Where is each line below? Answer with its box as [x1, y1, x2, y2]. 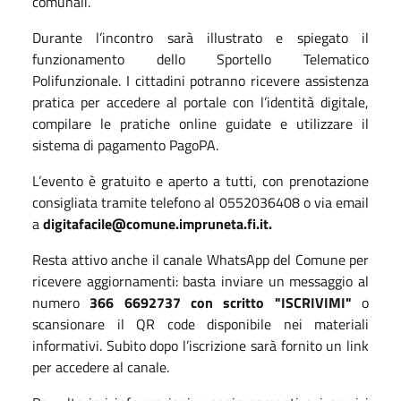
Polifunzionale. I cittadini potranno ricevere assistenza [32, 69, 369, 91]
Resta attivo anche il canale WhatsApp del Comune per [32, 248, 369, 270]
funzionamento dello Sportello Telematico [32, 47, 369, 70]
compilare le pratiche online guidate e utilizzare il [32, 112, 369, 134]
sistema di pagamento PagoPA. [32, 133, 218, 156]
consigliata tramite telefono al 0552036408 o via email [32, 191, 369, 213]
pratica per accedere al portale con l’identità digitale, [32, 90, 369, 113]
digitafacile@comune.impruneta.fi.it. [43, 212, 272, 235]
